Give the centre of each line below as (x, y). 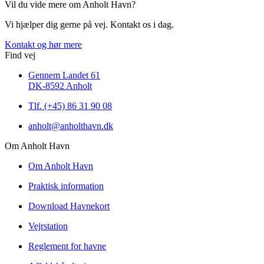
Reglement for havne (67, 246)
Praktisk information (66, 186)
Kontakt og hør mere (43, 45)
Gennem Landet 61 (64, 75)
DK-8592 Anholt (60, 86)
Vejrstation (48, 226)
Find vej (20, 55)
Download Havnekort (69, 206)
